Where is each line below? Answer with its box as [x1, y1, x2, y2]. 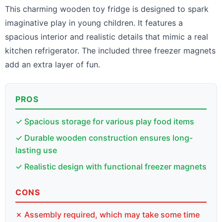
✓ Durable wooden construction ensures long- [15, 132, 193, 143]
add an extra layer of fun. [5, 59, 100, 69]
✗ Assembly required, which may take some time [15, 209, 200, 220]
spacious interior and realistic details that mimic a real [5, 31, 208, 42]
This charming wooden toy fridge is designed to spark [5, 3, 209, 14]
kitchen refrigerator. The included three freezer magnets [5, 45, 216, 55]
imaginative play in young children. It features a [5, 17, 183, 28]
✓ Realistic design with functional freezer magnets [15, 161, 207, 171]
